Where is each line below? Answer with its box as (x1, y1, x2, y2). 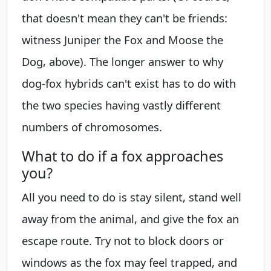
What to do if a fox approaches (22, 146, 223, 166)
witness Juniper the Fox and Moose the (22, 31, 223, 47)
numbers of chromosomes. (22, 119, 162, 134)
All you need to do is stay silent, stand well (22, 189, 241, 204)
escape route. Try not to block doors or (22, 232, 224, 248)
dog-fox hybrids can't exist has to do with (22, 75, 236, 91)
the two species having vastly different (22, 97, 221, 113)
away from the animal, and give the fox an (22, 211, 239, 226)
